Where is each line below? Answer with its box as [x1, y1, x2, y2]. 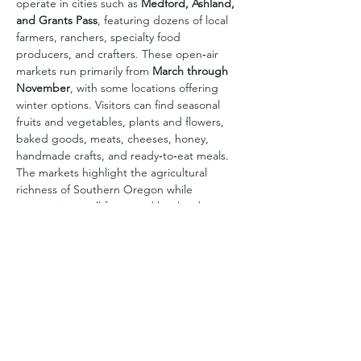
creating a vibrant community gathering [16, 216, 220, 230]
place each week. [16, 233, 104, 247]
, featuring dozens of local [98, 13, 231, 27]
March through [152, 64, 231, 78]
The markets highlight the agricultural [16, 165, 210, 180]
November [16, 81, 70, 95]
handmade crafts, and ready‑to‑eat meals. [16, 148, 232, 163]
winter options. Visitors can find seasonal [16, 98, 223, 112]
